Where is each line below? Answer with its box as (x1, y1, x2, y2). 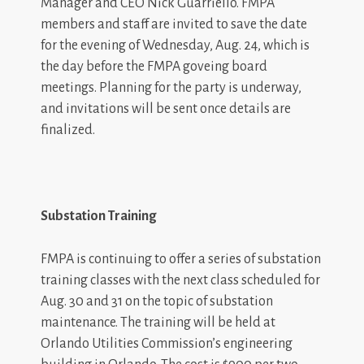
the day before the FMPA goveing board (41, 58, 267, 74)
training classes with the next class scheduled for (41, 272, 320, 288)
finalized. (41, 122, 95, 137)
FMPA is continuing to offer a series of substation (41, 251, 321, 266)
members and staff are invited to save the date (41, 16, 307, 32)
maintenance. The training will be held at (41, 314, 275, 330)
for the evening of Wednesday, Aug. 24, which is (41, 37, 310, 53)
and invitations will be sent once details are (41, 101, 291, 116)
